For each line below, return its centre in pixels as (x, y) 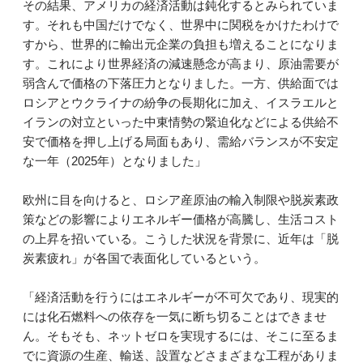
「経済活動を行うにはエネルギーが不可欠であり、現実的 (181, 297)
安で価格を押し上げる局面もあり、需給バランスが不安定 (181, 142)
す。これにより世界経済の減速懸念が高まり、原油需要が (181, 64)
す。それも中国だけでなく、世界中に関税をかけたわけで (181, 25)
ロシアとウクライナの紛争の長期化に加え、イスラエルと (181, 103)
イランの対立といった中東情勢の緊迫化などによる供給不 (181, 122)
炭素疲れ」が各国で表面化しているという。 (144, 258)
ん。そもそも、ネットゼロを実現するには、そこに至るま (181, 336)
